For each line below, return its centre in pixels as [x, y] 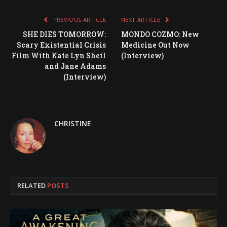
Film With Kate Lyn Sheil [59, 55]
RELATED [32, 185]
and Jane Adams [75, 66]
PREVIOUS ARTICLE [79, 19]
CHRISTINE [73, 123]
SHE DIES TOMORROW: [64, 34]
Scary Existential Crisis [61, 45]
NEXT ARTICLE [142, 19]
